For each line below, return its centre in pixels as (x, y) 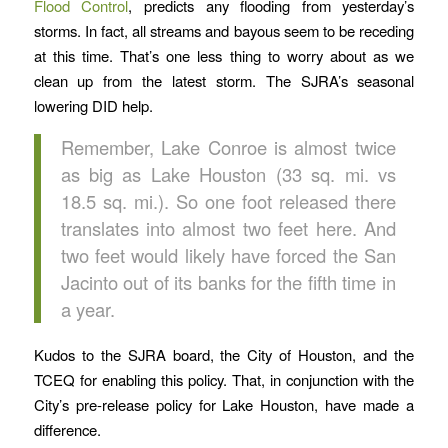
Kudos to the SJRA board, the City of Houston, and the (224, 354)
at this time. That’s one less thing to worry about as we (224, 56)
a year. (87, 309)
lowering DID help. (93, 106)
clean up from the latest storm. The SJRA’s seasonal (224, 81)
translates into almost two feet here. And (228, 228)
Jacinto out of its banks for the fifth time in (228, 282)
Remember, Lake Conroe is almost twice (228, 147)
